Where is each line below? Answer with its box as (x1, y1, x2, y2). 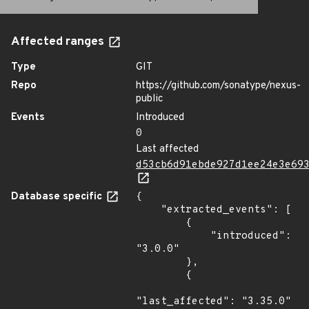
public (136, 92, 163, 106)
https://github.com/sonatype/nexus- (136, 79, 301, 92)
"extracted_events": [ (136, 203, 161, 217)
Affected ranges (11, 34, 107, 50)
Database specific (11, 190, 105, 203)
